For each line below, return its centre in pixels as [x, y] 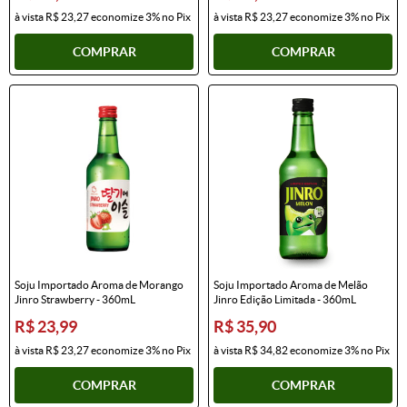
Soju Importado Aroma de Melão [291, 284]
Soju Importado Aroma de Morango [99, 284]
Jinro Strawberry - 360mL [75, 299]
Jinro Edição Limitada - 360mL [285, 299]
